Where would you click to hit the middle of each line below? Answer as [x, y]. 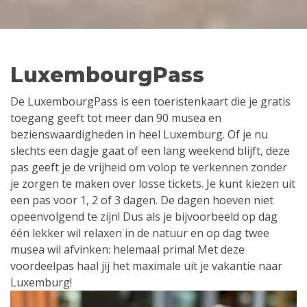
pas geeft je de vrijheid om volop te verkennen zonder [149, 167]
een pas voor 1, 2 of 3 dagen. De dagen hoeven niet [142, 200]
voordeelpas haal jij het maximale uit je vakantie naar [146, 266]
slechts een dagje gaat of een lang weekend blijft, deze [150, 150]
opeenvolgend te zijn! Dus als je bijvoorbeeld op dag [144, 216]
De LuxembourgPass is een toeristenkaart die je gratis [150, 101]
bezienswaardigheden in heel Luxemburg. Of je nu [139, 134]
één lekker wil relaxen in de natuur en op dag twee [140, 233]
